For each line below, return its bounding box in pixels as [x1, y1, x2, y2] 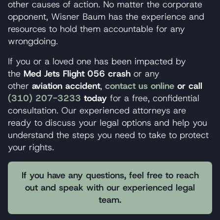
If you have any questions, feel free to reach [21, 169, 199, 181]
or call [177, 80, 202, 92]
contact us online [105, 80, 174, 92]
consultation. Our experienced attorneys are [8, 104, 186, 116]
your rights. [8, 141, 54, 153]
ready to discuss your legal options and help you [8, 116, 207, 129]
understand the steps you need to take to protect [8, 129, 209, 141]
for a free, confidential [110, 92, 199, 104]
